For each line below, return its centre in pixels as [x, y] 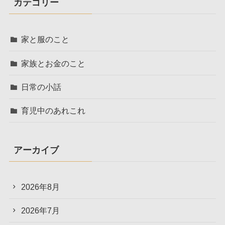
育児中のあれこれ [53, 110]
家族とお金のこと [53, 63]
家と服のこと [45, 39]
